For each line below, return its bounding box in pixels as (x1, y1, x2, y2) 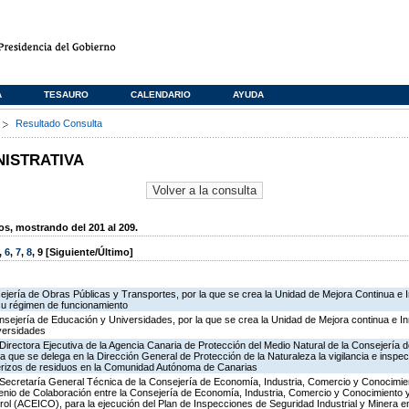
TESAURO (44, 89, 89, 100)
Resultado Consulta (16, 118, 102, 129)
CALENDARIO (131, 89, 191, 100)
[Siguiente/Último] (43, 246, 133, 258)
